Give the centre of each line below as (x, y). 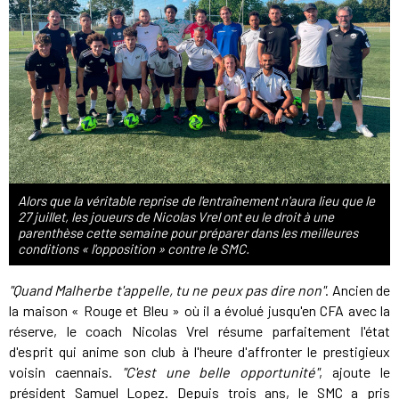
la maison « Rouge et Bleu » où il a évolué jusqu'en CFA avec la (199, 311)
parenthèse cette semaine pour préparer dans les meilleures (188, 233)
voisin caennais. (65, 372)
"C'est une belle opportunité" (220, 372)
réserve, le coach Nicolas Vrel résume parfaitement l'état (199, 331)
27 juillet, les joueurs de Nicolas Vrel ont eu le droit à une (176, 217)
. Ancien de (358, 290)
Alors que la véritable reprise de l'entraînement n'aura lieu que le (196, 201)
